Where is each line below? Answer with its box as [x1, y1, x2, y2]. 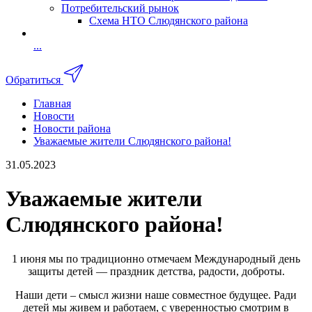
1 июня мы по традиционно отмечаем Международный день [12, 252, 300, 265]
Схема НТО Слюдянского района [89, 15, 248, 26]
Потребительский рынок [61, 2, 179, 14]
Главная [33, 97, 71, 109]
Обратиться [6, 73, 61, 86]
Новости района [33, 122, 111, 134]
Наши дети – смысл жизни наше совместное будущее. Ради [15, 288, 297, 301]
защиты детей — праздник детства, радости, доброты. [27, 265, 285, 277]
